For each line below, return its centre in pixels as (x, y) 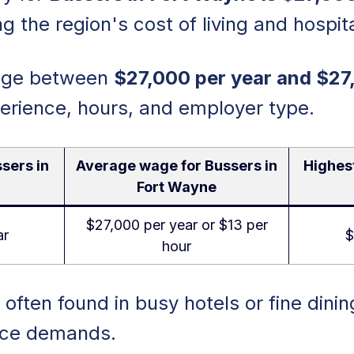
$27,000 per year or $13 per (177, 225)
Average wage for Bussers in (177, 166)
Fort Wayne (177, 187)
